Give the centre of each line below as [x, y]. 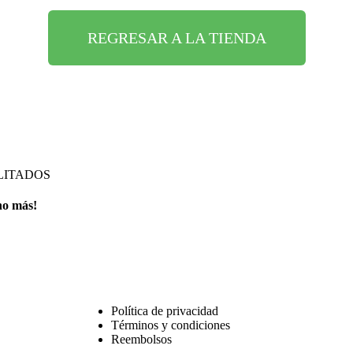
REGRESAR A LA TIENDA [176, 37]
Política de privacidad [165, 310]
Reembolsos [142, 339]
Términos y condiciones [171, 325]
